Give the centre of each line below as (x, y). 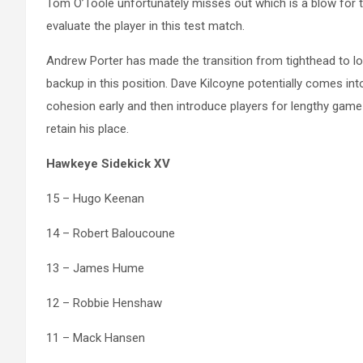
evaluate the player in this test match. (145, 26)
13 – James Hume (95, 269)
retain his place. (88, 129)
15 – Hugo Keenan (95, 199)
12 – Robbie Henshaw (104, 303)
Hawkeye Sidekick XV (108, 164)
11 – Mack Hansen (96, 338)
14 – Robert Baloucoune (111, 234)
